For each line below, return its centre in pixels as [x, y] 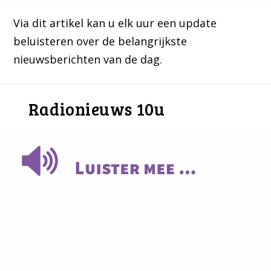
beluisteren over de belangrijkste [100, 41]
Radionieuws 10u [96, 109]
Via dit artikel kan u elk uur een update [115, 23]
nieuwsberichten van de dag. [88, 59]
